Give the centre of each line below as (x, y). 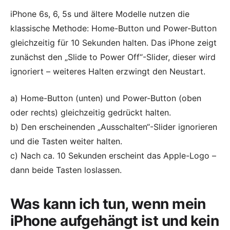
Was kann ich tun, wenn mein (108, 204)
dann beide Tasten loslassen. (66, 170)
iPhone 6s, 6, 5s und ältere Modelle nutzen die (100, 14)
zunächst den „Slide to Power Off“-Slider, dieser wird (113, 57)
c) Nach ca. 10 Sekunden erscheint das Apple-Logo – (113, 156)
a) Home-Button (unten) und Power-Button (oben (106, 98)
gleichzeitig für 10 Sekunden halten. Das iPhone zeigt (113, 43)
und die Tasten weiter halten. (66, 141)
